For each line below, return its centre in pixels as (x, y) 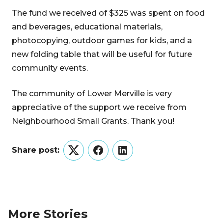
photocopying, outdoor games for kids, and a (102, 41)
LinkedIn (139, 156)
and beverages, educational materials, (87, 27)
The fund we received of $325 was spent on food (108, 13)
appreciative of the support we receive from (99, 107)
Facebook (118, 156)
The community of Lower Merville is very (92, 94)
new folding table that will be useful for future (102, 54)
